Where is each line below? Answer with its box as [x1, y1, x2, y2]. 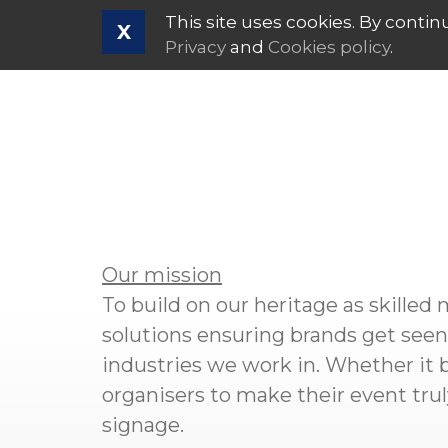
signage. [102, 413, 184, 437]
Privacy [165, 37, 226, 57]
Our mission [102, 263, 222, 287]
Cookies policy [268, 37, 390, 57]
